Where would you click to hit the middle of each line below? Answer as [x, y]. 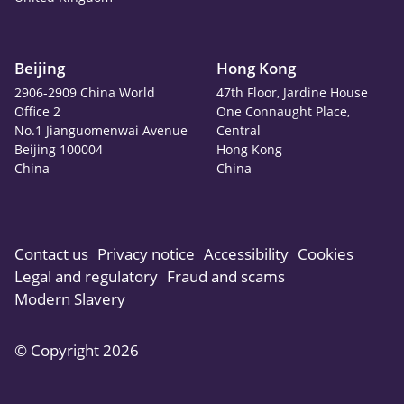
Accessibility [246, 254]
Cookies [326, 254]
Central [239, 130]
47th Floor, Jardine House [292, 92]
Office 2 [37, 111]
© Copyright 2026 [77, 350]
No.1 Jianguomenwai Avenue [101, 130]
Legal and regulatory [86, 276]
